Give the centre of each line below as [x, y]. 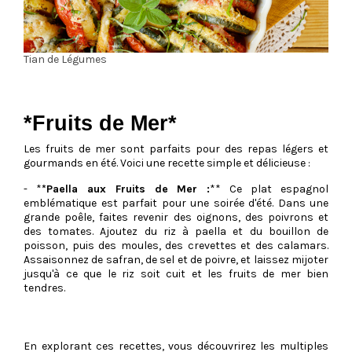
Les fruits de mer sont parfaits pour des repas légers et [176, 149]
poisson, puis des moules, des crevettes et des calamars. [176, 246]
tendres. [44, 288]
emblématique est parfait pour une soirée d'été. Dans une [176, 203]
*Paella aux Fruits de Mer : [126, 189]
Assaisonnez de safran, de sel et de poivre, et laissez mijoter [176, 260]
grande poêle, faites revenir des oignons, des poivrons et [176, 218]
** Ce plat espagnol [269, 189]
